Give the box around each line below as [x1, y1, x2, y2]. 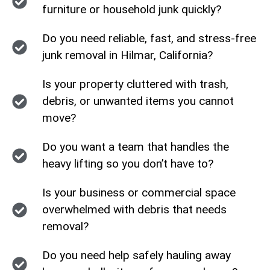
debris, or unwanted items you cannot [42, 94, 234, 108]
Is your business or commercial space [42, 186, 236, 199]
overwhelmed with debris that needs [42, 202, 227, 216]
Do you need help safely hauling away [42, 248, 231, 262]
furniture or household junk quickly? [42, 2, 222, 16]
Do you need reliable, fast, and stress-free [42, 31, 257, 45]
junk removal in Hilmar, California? [42, 48, 213, 62]
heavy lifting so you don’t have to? [42, 157, 214, 171]
